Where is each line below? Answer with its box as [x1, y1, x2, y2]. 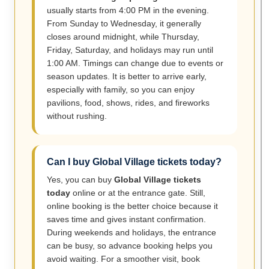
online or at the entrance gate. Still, [70, 188, 205, 198]
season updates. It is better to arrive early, [47, 71, 207, 82]
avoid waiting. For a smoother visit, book [47, 254, 200, 264]
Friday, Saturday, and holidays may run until [47, 45, 213, 55]
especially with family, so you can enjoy [47, 85, 195, 95]
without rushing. [47, 111, 107, 121]
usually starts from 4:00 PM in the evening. [47, 5, 209, 16]
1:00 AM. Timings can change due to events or [47, 58, 223, 68]
